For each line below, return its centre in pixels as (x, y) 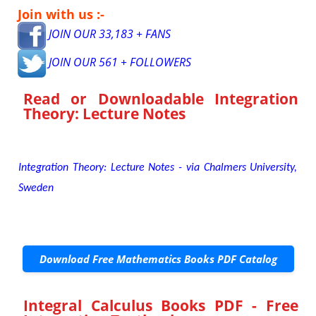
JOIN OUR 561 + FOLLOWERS (119, 62)
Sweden (36, 188)
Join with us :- (61, 14)
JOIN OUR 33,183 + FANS (109, 34)
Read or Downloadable (119, 98)
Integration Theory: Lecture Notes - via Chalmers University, (158, 168)
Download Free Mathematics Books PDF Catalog (158, 259)
